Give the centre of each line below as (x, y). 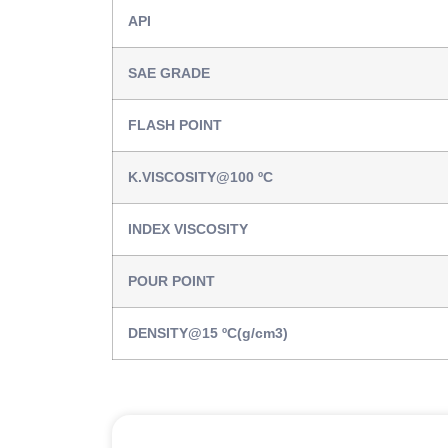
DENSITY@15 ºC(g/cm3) (208, 332)
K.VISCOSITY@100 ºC (200, 176)
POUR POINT (171, 280)
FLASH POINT (175, 124)
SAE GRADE (169, 72)
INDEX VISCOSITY (188, 228)
